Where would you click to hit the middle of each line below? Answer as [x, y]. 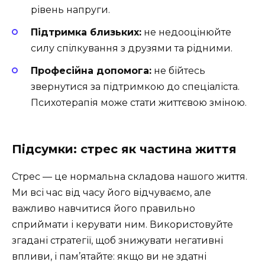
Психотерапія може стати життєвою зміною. [139, 103]
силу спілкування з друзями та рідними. [132, 49]
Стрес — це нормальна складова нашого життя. [130, 176]
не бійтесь [178, 71]
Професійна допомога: [91, 71]
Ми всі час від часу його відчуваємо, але [112, 192]
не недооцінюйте [186, 33]
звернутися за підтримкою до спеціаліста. [135, 87]
